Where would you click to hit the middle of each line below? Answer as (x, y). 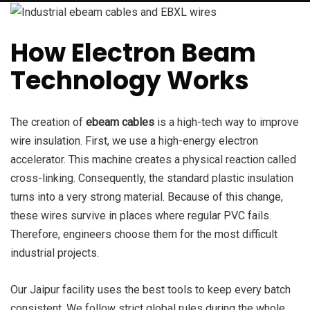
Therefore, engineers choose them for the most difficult (144, 235)
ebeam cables (120, 122)
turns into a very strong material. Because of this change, (147, 197)
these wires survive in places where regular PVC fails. (141, 216)
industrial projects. (55, 253)
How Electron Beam (133, 53)
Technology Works (130, 81)
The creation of (48, 122)
